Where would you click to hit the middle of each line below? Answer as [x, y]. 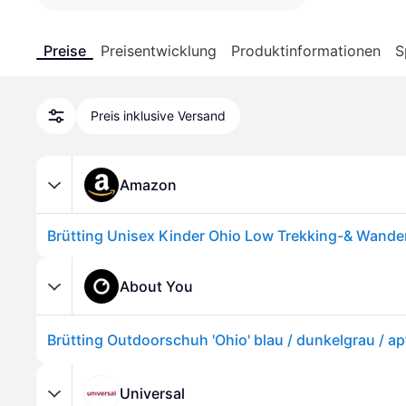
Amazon [148, 184]
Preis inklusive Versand [158, 116]
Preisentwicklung [159, 51]
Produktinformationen [306, 51]
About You [156, 286]
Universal [152, 393]
